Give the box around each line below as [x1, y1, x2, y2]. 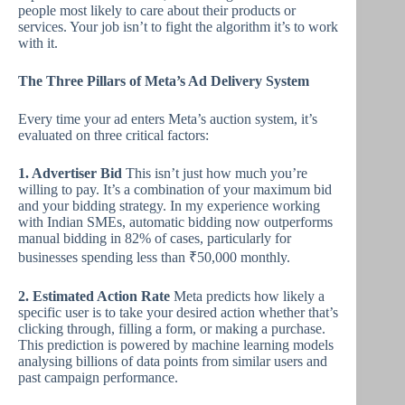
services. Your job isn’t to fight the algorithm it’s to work [18, 19, 338, 34]
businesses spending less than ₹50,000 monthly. [18, 250, 290, 265]
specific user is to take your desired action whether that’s [18, 305, 338, 320]
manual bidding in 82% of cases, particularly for [18, 231, 291, 246]
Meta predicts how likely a [170, 288, 325, 304]
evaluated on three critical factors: [18, 127, 209, 143]
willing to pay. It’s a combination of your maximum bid [18, 182, 332, 197]
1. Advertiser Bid [18, 165, 122, 181]
